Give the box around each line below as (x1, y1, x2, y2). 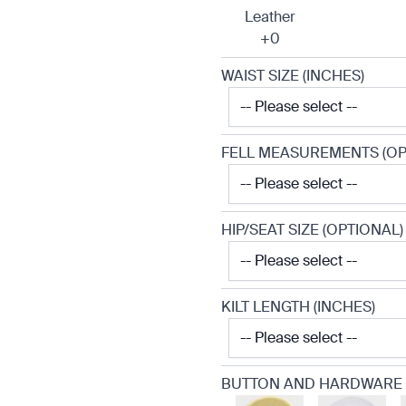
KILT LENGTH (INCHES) (221, 297, 375, 316)
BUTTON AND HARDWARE (221, 374, 402, 393)
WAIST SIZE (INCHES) (221, 66, 364, 85)
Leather (244, 7, 295, 26)
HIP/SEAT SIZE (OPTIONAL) (221, 220, 403, 239)
